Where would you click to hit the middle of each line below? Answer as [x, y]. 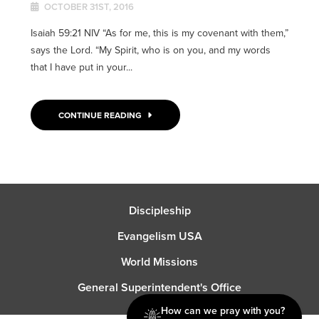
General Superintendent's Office [159, 287]
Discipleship [159, 210]
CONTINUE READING [101, 115]
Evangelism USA [159, 236]
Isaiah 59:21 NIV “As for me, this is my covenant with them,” [159, 33]
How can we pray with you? [223, 310]
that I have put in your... [81, 67]
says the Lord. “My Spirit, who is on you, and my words [150, 50]
